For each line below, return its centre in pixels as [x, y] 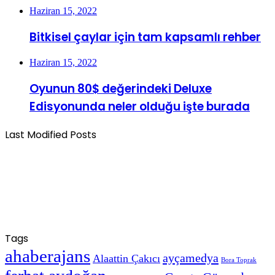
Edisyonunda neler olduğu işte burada [140, 107]
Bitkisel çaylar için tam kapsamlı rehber [145, 37]
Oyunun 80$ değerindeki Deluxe [121, 89]
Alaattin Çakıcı [126, 258]
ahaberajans [48, 256]
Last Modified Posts [51, 134]
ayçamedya [191, 258]
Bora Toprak [239, 260]
